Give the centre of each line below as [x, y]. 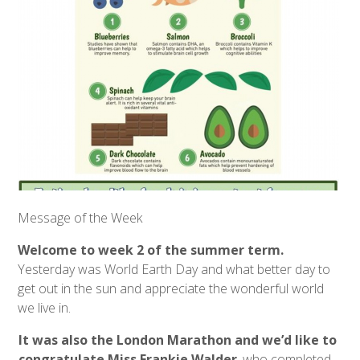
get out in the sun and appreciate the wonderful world [171, 289]
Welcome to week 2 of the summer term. [153, 250]
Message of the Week [80, 218]
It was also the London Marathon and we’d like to [178, 340]
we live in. [46, 308]
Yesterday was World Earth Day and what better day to [174, 270]
